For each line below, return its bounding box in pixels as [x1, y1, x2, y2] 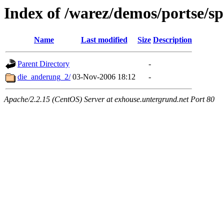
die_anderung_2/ [17, 72, 70, 81]
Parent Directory [17, 59, 69, 68]
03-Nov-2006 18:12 [72, 72, 135, 81]
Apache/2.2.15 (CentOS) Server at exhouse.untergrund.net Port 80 [4, 95, 214, 104]
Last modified [80, 35, 127, 44]
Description [153, 35, 192, 44]
